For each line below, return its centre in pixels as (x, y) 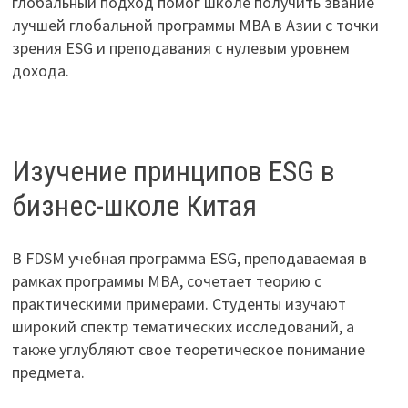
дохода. (40, 71)
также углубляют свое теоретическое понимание (188, 350)
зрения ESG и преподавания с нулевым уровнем (180, 48)
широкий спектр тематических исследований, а (183, 327)
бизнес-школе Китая (134, 205)
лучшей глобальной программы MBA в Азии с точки (195, 25)
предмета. (48, 372)
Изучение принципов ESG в (173, 171)
